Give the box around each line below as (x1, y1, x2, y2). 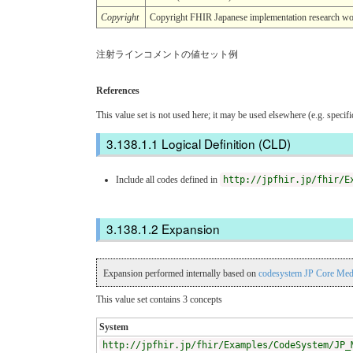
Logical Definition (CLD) (161, 134, 291, 152)
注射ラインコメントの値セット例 (96, 48, 238, 60)
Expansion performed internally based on (103, 268, 258, 280)
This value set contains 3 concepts (96, 294, 222, 306)
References (96, 84, 139, 96)
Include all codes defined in (116, 173, 220, 185)
